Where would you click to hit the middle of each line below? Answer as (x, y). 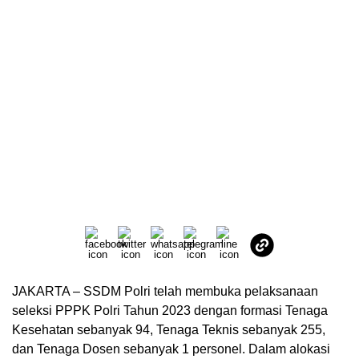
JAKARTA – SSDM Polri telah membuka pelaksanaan (165, 292)
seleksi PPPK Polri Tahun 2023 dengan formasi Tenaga (170, 311)
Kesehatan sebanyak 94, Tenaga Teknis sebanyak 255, (169, 330)
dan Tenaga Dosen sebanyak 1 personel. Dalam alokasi (171, 349)
